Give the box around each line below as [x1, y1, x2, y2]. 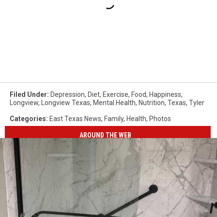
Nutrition [139, 98, 165, 107]
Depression [50, 90, 85, 98]
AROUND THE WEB [79, 131, 132, 139]
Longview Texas [41, 98, 90, 107]
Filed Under [10, 90, 47, 98]
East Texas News [49, 114, 101, 123]
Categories [10, 114, 46, 123]
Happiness [149, 90, 181, 98]
